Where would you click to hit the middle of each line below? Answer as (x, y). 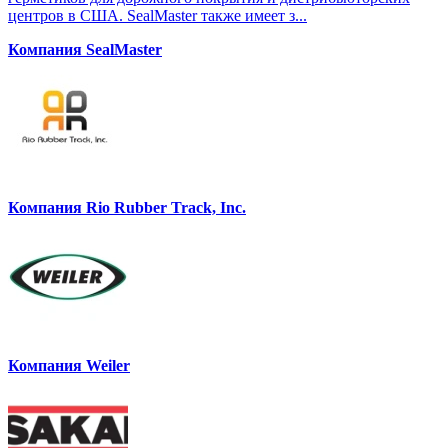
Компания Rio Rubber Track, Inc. (127, 208)
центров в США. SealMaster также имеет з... (157, 16)
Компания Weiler (69, 366)
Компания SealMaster (85, 50)
